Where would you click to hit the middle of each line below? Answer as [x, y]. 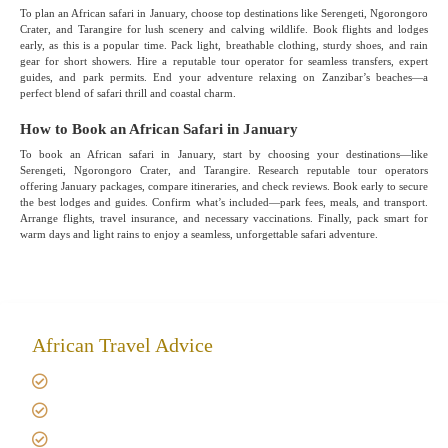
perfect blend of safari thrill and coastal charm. [128, 92]
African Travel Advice [122, 344]
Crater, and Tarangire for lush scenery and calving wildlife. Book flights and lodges [224, 28]
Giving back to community [154, 380]
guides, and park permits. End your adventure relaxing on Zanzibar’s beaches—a [224, 76]
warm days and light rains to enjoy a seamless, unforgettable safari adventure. [199, 233]
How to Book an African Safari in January [159, 128]
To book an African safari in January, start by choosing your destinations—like [224, 153]
